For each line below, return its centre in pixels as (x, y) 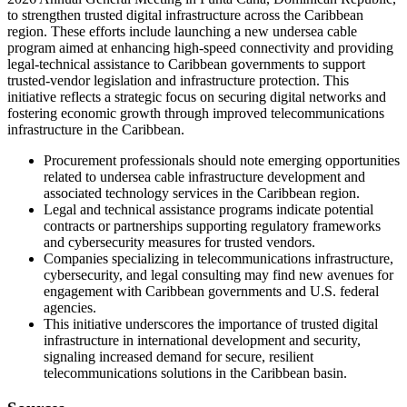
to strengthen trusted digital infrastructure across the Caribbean (185, 15)
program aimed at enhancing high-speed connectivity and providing (200, 47)
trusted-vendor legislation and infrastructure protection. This (178, 80)
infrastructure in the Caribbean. (96, 129)
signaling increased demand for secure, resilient (179, 356)
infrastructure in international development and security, (202, 340)
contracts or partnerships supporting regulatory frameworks (212, 225)
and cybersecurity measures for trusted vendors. (179, 242)
